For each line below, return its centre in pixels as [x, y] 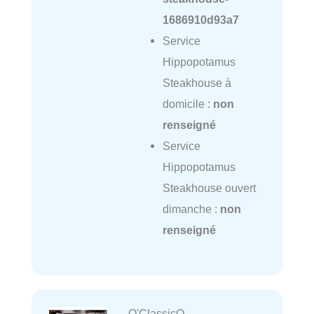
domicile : [187, 103]
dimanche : [191, 209]
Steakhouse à [197, 82]
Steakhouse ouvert [209, 187]
